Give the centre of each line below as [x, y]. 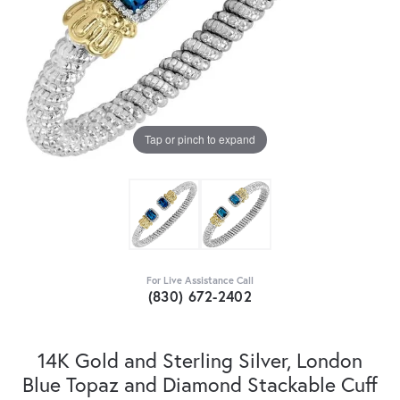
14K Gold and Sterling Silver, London [200, 359]
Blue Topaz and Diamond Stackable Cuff [200, 383]
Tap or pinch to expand [200, 139]
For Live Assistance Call [200, 279]
